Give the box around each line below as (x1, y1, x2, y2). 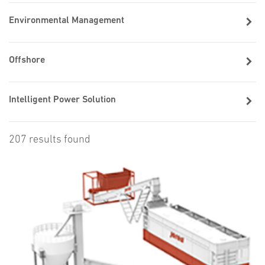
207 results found (9, 134, 91, 146)
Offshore (9, 56, 45, 66)
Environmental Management (9, 16, 124, 26)
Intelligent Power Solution (9, 95, 116, 105)
